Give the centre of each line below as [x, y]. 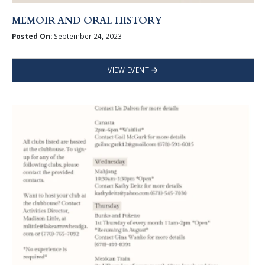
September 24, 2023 [87, 36]
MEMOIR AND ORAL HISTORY [87, 21]
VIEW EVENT [130, 70]
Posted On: [32, 36]
